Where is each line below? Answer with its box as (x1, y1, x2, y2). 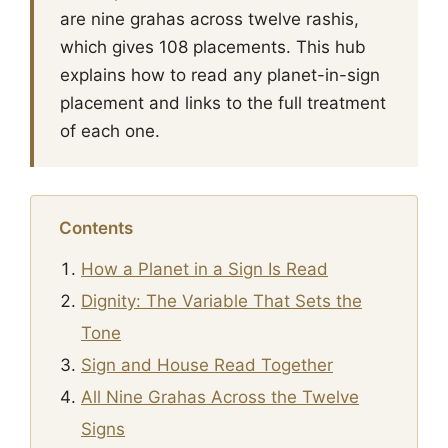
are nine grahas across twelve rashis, (60, 9, 359, 29)
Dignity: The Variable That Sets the (81, 291, 362, 311)
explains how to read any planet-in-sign (60, 65, 380, 85)
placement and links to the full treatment (60, 93, 386, 113)
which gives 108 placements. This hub (60, 37, 366, 57)
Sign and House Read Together (81, 355, 333, 375)
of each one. (60, 121, 160, 141)
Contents (59, 218, 133, 238)
